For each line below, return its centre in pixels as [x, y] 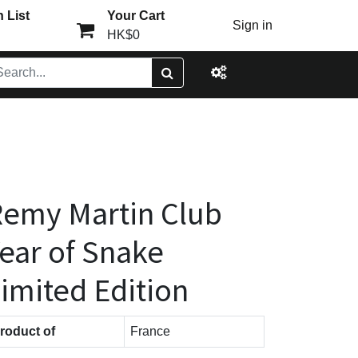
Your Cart [135, 16]
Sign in [253, 25]
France [150, 331]
